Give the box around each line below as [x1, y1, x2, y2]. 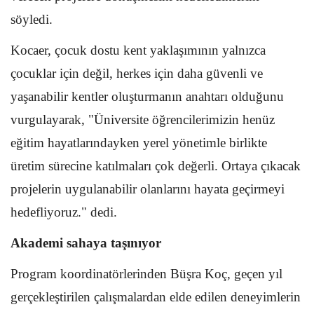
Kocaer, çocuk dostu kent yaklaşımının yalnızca [11, 42, 266, 57]
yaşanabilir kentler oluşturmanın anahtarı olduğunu [11, 88, 284, 104]
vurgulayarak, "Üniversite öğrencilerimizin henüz [11, 111, 275, 127]
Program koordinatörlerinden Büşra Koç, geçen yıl [11, 266, 282, 281]
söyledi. [11, 11, 53, 27]
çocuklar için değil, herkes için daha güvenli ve [11, 65, 263, 81]
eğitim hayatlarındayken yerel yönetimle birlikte [11, 135, 267, 150]
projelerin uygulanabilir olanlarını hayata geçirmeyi [11, 181, 285, 196]
